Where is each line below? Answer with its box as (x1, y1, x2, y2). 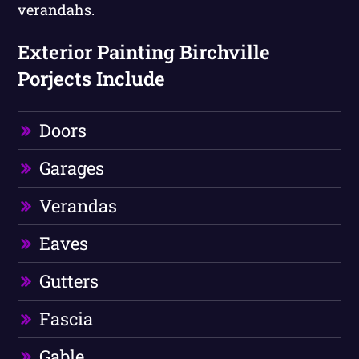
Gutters (39, 269, 99, 293)
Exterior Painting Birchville (18, 39, 271, 66)
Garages (39, 156, 105, 180)
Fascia (39, 307, 94, 331)
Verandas (39, 194, 118, 218)
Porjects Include (18, 66, 166, 92)
